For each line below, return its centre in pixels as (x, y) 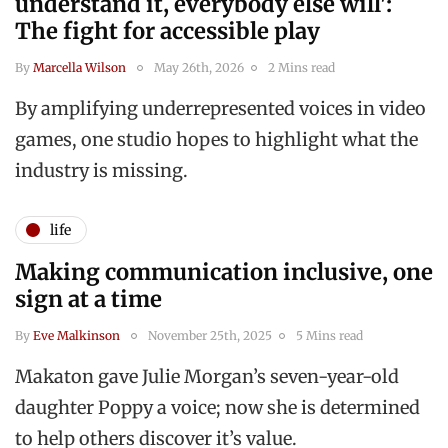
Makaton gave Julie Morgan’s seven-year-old (207, 377)
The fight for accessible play (167, 31)
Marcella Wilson (79, 68)
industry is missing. (101, 171)
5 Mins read (329, 336)
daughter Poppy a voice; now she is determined (217, 408)
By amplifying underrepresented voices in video (220, 109)
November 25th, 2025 (210, 336)
